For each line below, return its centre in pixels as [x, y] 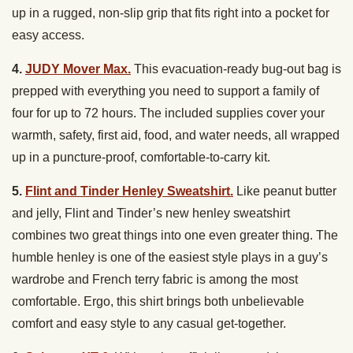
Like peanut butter [286, 191]
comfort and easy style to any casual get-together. [149, 323]
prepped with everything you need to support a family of [165, 91]
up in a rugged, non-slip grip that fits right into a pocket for [171, 13]
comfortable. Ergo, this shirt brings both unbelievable [158, 301]
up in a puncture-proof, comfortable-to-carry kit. [143, 157]
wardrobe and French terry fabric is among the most [155, 279]
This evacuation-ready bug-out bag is [236, 69]
